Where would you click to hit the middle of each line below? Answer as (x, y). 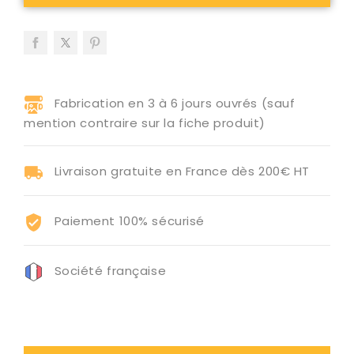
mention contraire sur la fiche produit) (145, 123)
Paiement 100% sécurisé (129, 221)
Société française (110, 271)
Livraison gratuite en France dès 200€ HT (182, 171)
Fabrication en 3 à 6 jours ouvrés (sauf (175, 104)
